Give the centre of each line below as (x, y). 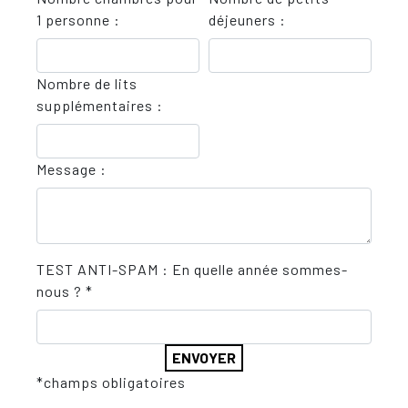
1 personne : (78, 20)
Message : (71, 169)
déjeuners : (247, 20)
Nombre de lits (87, 83)
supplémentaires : (100, 105)
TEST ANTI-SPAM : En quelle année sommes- (192, 269)
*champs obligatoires (111, 382)
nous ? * (65, 291)
